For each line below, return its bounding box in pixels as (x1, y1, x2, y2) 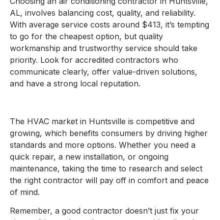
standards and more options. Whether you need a (10, 140, 195, 150)
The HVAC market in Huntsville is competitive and (10, 116, 194, 127)
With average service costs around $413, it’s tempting (10, 20, 209, 30)
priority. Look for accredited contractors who (10, 55, 178, 65)
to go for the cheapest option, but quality (10, 31, 163, 42)
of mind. (10, 187, 40, 197)
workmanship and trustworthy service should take (10, 43, 197, 54)
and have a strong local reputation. (10, 79, 140, 89)
